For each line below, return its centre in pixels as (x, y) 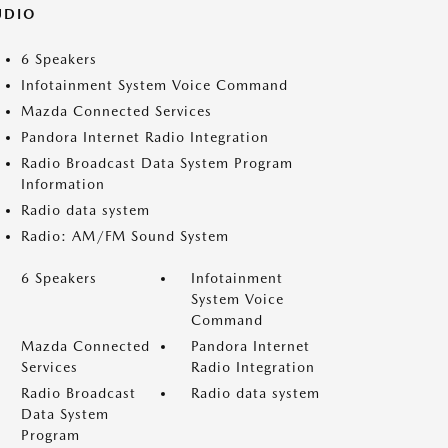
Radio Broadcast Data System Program (157, 163)
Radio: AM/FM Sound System (125, 236)
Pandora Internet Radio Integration (145, 137)
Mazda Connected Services (116, 111)
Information (63, 184)
